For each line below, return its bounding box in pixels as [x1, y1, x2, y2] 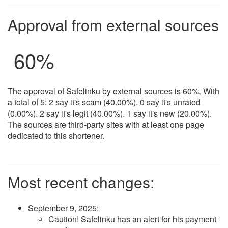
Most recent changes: [8, 170, 154, 193]
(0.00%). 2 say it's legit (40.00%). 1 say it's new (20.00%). [8, 107, 212, 119]
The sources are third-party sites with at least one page [8, 118, 204, 130]
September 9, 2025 [28, 202, 97, 214]
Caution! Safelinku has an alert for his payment [48, 213, 216, 225]
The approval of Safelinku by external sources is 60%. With [8, 84, 219, 97]
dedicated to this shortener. [8, 129, 104, 141]
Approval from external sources [8, 13, 219, 36]
